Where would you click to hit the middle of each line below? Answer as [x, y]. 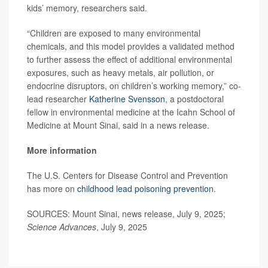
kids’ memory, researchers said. [87, 8]
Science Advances [62, 227]
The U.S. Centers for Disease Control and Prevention [127, 176]
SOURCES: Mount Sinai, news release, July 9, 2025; [126, 214]
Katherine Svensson [127, 99]
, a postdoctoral [194, 99]
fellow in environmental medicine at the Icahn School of [131, 112]
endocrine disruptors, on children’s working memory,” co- [134, 86]
